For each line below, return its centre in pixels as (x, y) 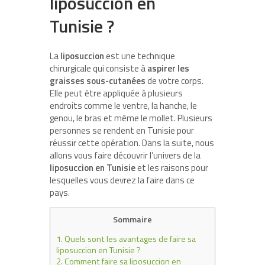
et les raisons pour (172, 167)
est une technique (140, 56)
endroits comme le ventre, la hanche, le (123, 105)
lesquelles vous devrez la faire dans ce (122, 180)
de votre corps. (174, 80)
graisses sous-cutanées (98, 80)
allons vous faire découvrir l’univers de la (125, 155)
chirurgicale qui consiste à (98, 68)
